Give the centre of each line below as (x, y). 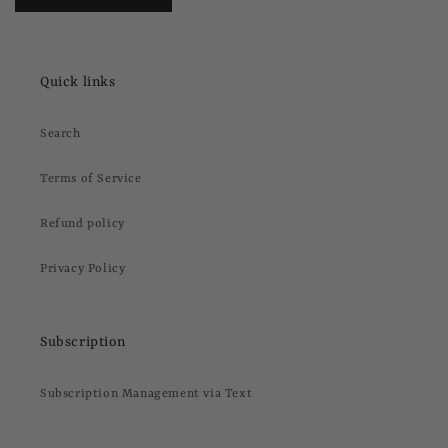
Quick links (78, 82)
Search (60, 134)
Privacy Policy (83, 269)
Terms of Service (91, 179)
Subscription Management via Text (146, 394)
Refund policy (82, 224)
